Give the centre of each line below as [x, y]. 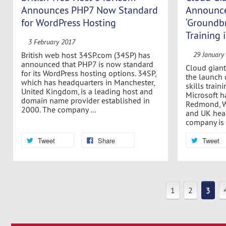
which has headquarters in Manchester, [88, 82]
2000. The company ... [58, 109]
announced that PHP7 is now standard [87, 64]
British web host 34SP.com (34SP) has [86, 55]
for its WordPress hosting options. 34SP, [88, 73]
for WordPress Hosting [68, 23]
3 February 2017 [51, 42]
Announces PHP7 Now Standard [89, 10]
